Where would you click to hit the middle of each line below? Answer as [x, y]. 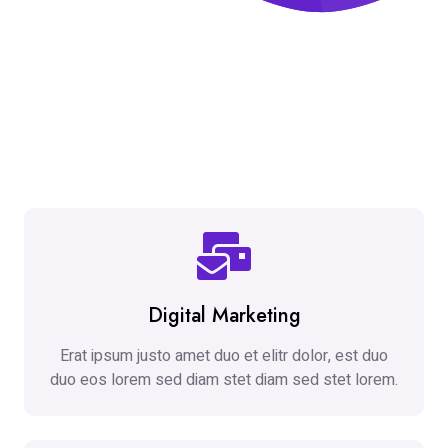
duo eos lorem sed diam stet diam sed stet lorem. [224, 380]
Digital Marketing [224, 316]
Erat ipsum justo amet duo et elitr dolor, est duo [224, 356]
